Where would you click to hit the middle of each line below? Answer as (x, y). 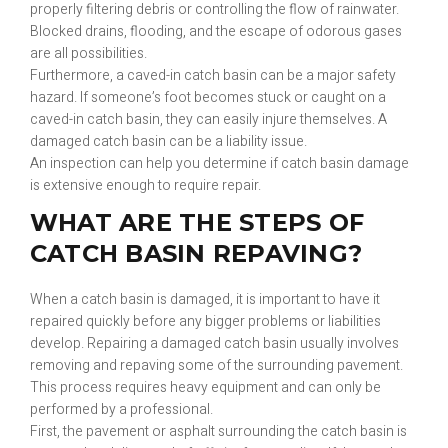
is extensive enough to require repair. (145, 185)
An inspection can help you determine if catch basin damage (219, 163)
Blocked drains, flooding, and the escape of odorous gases (216, 31)
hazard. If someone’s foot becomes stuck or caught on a (208, 97)
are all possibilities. (88, 53)
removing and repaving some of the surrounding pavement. (216, 365)
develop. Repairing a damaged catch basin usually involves (214, 343)
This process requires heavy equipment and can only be (205, 387)
